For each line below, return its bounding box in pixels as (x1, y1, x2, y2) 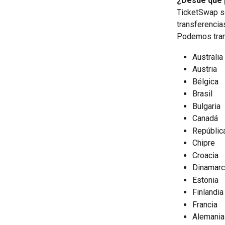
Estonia (192, 175, 218, 185)
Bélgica (192, 76, 218, 86)
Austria (192, 64, 217, 74)
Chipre (192, 138, 215, 148)
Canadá (192, 114, 218, 124)
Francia (192, 199, 217, 209)
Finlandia (192, 187, 223, 197)
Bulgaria (192, 101, 220, 111)
